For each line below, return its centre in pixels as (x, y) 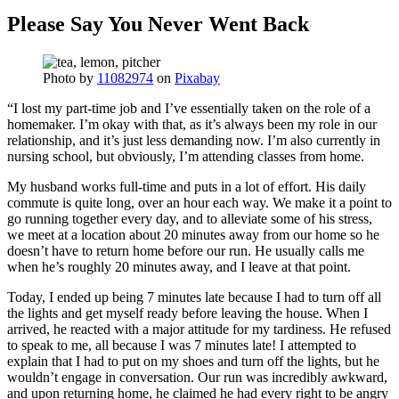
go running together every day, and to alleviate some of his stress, (190, 219)
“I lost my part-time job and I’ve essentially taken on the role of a (189, 109)
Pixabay (197, 78)
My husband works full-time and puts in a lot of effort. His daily (187, 187)
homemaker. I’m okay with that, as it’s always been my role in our (192, 125)
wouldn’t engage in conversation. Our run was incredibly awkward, (197, 378)
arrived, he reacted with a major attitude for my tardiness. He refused (199, 330)
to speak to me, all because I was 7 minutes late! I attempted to (182, 346)
